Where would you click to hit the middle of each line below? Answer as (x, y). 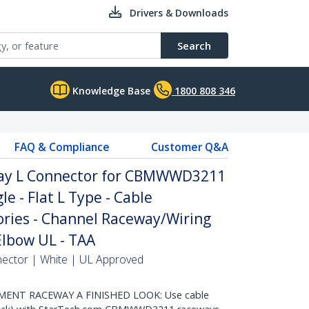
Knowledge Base (110, 91)
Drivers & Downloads (179, 13)
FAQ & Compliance (62, 147)
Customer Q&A (189, 147)
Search (194, 46)
